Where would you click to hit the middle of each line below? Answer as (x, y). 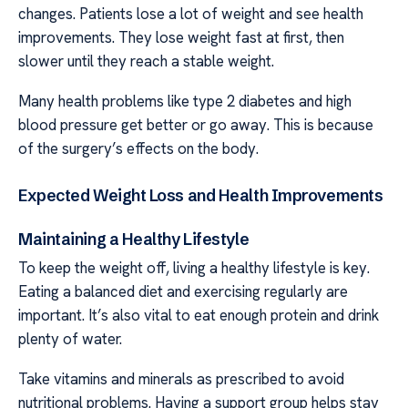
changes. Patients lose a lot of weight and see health (191, 13)
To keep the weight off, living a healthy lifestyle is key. (194, 267)
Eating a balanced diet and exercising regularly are (183, 291)
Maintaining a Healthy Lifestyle (134, 239)
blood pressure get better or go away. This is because (196, 125)
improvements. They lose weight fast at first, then (181, 37)
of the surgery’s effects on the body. (138, 149)
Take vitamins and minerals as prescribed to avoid (181, 379)
